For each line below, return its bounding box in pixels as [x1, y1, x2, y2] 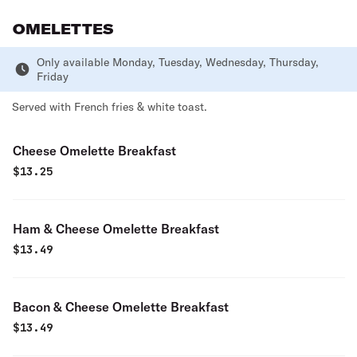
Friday [36, 69, 69, 84]
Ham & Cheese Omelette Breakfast [13, 221, 219, 237]
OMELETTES [13, 20, 113, 38]
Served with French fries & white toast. [12, 100, 207, 114]
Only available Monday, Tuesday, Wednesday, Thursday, [36, 55, 319, 69]
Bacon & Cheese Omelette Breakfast [13, 299, 229, 315]
